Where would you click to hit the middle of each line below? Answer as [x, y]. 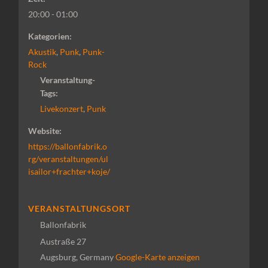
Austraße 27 [63, 241]
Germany [96, 257]
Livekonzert [61, 108]
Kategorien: [50, 36]
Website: [45, 130]
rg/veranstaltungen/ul [68, 159]
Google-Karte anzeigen [157, 257]
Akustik [42, 51]
